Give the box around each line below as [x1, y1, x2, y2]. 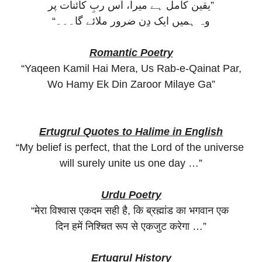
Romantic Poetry [89, 46, 173, 58]
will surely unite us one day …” [60, 157, 202, 169]
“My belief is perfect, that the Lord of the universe [15, 141, 247, 153]
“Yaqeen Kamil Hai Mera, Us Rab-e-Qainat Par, [20, 62, 242, 74]
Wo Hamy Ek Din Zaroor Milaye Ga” [47, 78, 215, 90]
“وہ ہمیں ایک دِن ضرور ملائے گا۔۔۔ [56, 15, 210, 27]
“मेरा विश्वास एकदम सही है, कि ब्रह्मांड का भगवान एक [30, 204, 232, 216]
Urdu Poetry [101, 188, 161, 201]
